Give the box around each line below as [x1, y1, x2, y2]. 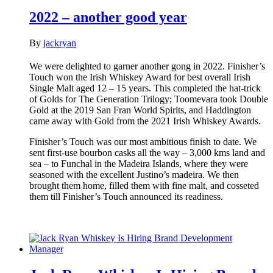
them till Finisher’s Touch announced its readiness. [29, 191, 223, 202]
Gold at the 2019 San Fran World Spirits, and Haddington [29, 104, 251, 115]
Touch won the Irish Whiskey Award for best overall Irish [29, 71, 250, 82]
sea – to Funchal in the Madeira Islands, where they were [29, 158, 248, 169]
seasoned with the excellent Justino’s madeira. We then [29, 169, 239, 180]
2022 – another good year [29, 9, 187, 26]
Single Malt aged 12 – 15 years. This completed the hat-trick [29, 82, 261, 93]
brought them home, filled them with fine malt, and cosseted [29, 180, 259, 191]
